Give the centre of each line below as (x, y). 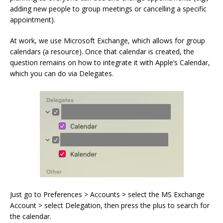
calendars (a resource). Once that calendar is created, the (102, 52)
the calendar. (31, 216)
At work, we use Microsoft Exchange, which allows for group (108, 41)
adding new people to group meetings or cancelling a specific (108, 9)
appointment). (33, 20)
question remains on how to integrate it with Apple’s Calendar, (110, 62)
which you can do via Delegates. (62, 73)
